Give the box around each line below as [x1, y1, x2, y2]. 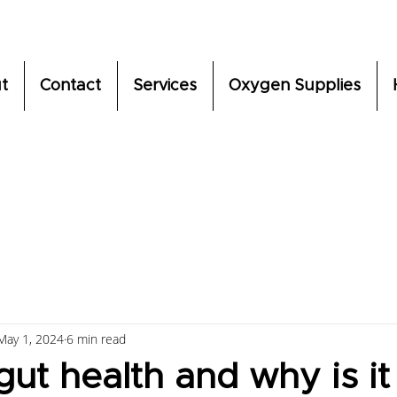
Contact [40, 78, 101, 94]
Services [133, 78, 197, 94]
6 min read [66, 330, 126, 347]
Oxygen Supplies [229, 78, 361, 94]
